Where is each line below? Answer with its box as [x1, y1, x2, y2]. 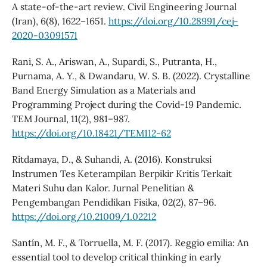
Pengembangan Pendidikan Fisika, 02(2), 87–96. [11, 196, 216, 209]
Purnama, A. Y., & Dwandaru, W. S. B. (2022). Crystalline [11, 70, 250, 82]
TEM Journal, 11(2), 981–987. [11, 113, 130, 125]
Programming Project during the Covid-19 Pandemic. [11, 98, 241, 111]
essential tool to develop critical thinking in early [11, 251, 221, 263]
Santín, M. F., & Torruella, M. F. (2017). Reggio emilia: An [11, 237, 249, 249]
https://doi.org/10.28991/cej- [108, 15, 238, 27]
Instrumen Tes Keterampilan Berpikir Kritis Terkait [11, 167, 232, 180]
